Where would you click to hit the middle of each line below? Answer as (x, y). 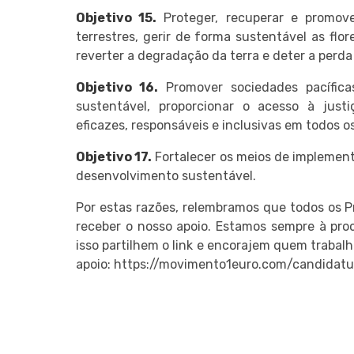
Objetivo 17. (114, 156)
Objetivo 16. (117, 87)
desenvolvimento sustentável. (166, 175)
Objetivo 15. (117, 17)
